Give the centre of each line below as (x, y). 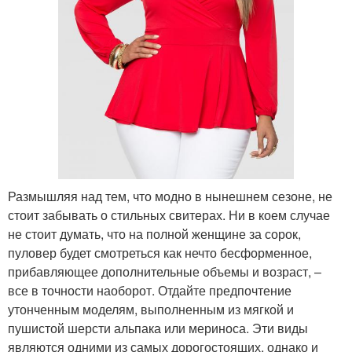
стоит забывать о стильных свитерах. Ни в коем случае (169, 214)
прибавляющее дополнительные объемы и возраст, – (165, 271)
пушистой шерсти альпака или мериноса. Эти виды (158, 328)
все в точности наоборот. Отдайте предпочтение (150, 290)
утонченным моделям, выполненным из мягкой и (151, 309)
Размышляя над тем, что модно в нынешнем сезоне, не (170, 196)
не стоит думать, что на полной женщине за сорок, (154, 233)
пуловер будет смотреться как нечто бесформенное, (160, 252)
